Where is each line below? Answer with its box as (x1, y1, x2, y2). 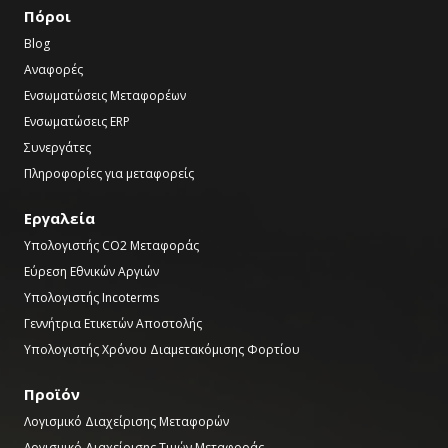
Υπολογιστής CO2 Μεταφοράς (24, 237, 199, 254)
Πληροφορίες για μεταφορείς (24, 165, 194, 182)
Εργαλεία (24, 208, 95, 228)
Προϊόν (24, 384, 80, 404)
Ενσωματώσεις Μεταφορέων (24, 87, 186, 104)
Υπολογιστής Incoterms (24, 289, 159, 306)
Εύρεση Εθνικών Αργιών (24, 263, 159, 280)
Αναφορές (24, 61, 83, 78)
